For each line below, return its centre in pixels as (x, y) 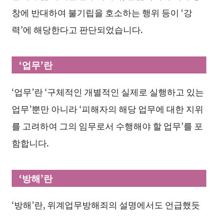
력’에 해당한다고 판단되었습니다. (77, 29)
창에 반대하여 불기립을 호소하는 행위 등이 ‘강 (102, 12)
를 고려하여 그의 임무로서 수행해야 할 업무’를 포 (107, 125)
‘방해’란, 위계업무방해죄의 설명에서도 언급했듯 (106, 205)
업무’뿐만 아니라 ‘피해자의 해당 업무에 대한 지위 (107, 108)
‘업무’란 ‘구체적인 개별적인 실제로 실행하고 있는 (108, 91)
